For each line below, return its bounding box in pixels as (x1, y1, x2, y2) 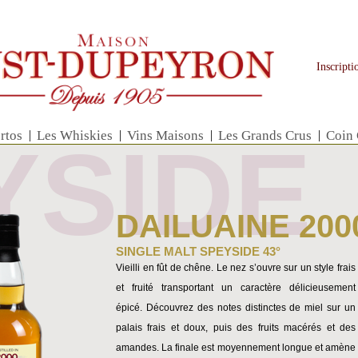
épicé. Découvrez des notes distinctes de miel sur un (116, 302, 356, 313)
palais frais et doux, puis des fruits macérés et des (116, 322, 356, 333)
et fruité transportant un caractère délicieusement (116, 282, 356, 293)
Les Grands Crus (218, 128, 312, 143)
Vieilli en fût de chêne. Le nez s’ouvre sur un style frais (116, 262, 356, 273)
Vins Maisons (127, 128, 204, 143)
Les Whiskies (37, 128, 113, 143)
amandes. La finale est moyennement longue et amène (116, 342, 356, 353)
